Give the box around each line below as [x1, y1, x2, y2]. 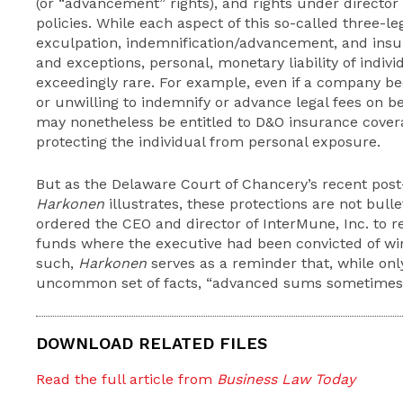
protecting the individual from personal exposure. [36, 133, 381, 150]
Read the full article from [36, 371, 217, 388]
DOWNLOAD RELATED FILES [36, 334, 267, 353]
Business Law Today [217, 371, 355, 388]
